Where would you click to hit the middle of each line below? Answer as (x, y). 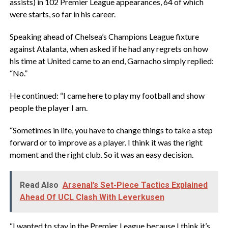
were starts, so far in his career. (62, 14)
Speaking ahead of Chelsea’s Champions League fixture (104, 36)
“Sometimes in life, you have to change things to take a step (111, 130)
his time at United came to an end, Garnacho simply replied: (111, 61)
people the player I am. (48, 108)
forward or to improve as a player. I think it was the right (106, 142)
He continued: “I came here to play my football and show (107, 95)
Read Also (39, 185)
